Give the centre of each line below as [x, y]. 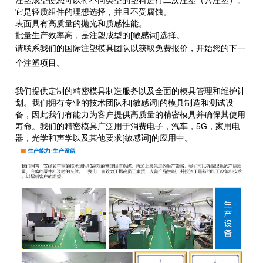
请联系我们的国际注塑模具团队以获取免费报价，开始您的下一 [130, 48]
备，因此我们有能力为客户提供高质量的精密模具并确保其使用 [130, 114]
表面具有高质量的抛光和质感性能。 [81, 23]
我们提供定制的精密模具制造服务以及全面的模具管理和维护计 [130, 91]
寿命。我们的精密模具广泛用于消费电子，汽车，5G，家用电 [128, 126]
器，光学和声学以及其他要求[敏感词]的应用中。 [104, 138]
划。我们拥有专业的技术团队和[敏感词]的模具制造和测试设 [124, 103]
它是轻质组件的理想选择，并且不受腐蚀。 [93, 12]
